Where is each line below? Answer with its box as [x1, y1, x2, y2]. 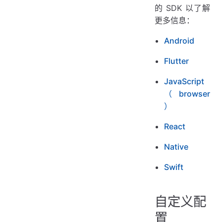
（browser [164, 89, 210, 99]
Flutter [164, 56, 189, 66]
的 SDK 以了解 [155, 3, 210, 13]
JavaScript [164, 76, 205, 87]
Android [164, 36, 195, 46]
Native [164, 142, 189, 152]
